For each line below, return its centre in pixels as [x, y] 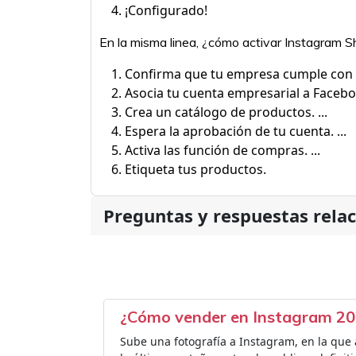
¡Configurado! [166, 10]
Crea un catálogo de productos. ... [226, 112]
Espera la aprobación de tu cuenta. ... [236, 131]
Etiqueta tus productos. [195, 169]
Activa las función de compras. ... [222, 150]
